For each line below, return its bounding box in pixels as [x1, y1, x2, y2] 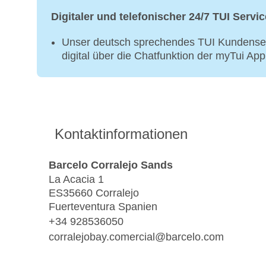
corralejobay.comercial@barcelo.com [49, 230, 224, 243]
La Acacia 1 [49, 173, 104, 186]
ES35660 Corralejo [49, 187, 139, 199]
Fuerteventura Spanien [49, 201, 157, 213]
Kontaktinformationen [55, 126, 188, 142]
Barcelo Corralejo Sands [49, 159, 173, 171]
